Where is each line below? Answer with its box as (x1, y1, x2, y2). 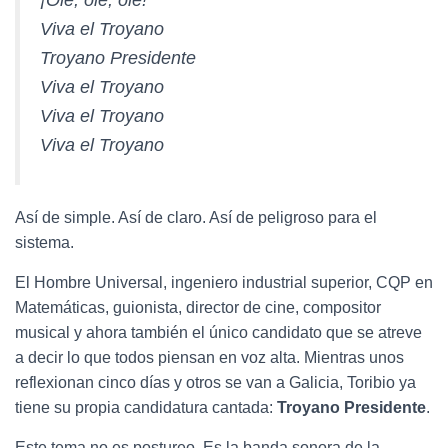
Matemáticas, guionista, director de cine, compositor (15, 299, 381, 317)
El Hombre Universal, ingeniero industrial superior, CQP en (15, 274, 433, 292)
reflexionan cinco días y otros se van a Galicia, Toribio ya (15, 374, 416, 392)
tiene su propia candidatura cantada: (15, 399, 277, 417)
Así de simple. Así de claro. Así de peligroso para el (15, 209, 377, 227)
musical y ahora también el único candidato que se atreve (15, 324, 422, 342)
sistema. (15, 234, 74, 252)
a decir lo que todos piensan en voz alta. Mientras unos (15, 349, 404, 367)
